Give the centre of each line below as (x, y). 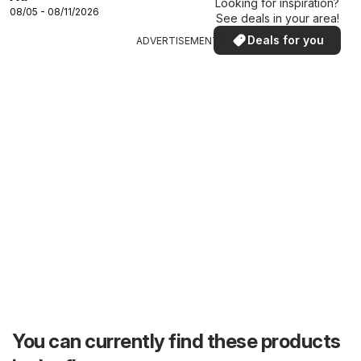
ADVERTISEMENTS (180, 41)
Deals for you (285, 40)
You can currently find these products (176, 342)
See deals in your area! (277, 19)
